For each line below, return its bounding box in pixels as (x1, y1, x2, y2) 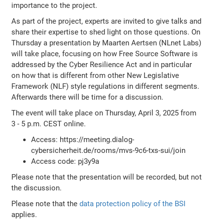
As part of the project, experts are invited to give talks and (11, 16, 202, 26)
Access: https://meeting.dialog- (31, 135, 135, 144)
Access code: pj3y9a (31, 156, 100, 166)
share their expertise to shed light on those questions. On (11, 27, 201, 37)
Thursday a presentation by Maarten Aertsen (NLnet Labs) (11, 38, 202, 47)
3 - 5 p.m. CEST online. (11, 119, 86, 128)
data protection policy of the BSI (79, 199, 186, 208)
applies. (11, 210, 37, 219)
